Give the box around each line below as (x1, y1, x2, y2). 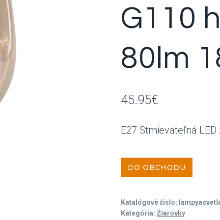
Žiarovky (157, 209, 186, 217)
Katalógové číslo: (121, 198, 179, 206)
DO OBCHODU (128, 163, 186, 172)
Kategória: (121, 209, 157, 217)
